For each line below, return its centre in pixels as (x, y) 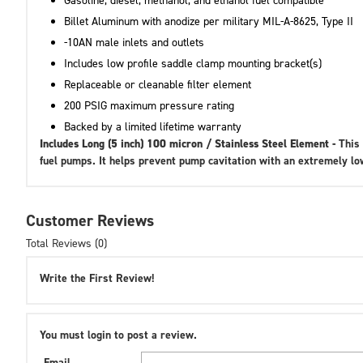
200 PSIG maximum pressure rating (149, 105)
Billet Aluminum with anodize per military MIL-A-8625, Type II (209, 21)
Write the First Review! (97, 278)
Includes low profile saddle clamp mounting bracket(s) (193, 63)
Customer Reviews (90, 220)
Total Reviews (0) (66, 243)
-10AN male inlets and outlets (134, 42)
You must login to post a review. (118, 335)
